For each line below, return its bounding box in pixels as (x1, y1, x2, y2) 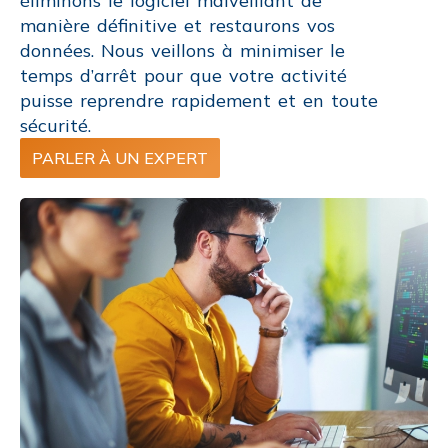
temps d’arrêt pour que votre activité (20, 63, 347, 87)
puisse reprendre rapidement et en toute (20, 88, 378, 112)
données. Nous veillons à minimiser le (20, 38, 345, 62)
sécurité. (20, 113, 91, 137)
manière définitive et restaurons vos (20, 13, 335, 37)
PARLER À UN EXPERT (32, 147, 208, 168)
